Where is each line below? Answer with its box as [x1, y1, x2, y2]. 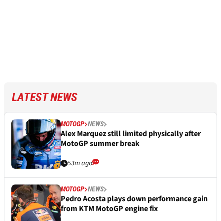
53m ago [68, 158, 92, 169]
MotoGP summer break [61, 138, 140, 149]
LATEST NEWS [12, 90, 77, 105]
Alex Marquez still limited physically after [61, 128, 201, 140]
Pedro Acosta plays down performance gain [61, 193, 208, 205]
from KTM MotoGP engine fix [61, 203, 158, 215]
